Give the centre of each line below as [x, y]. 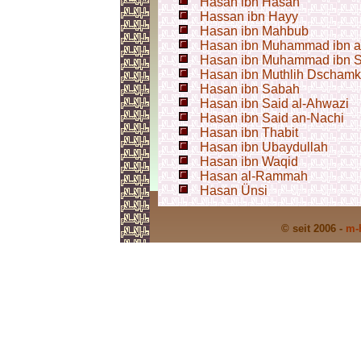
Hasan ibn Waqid [249, 162]
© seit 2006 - [313, 228]
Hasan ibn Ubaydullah [264, 147]
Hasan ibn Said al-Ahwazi [274, 104]
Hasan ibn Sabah [250, 89]
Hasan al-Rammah [254, 176]
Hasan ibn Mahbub [254, 31]
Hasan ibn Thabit [249, 133]
